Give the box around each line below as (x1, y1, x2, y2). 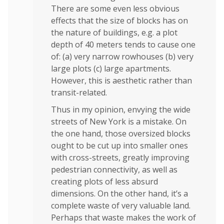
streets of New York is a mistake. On (51, 115, 186, 127)
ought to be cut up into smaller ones (51, 139, 188, 151)
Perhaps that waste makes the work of (51, 211, 196, 223)
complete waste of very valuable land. (51, 199, 190, 211)
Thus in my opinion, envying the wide (51, 103, 190, 115)
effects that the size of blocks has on (51, 14, 188, 26)
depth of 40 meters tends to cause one (51, 38, 195, 50)
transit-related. (51, 86, 107, 98)
